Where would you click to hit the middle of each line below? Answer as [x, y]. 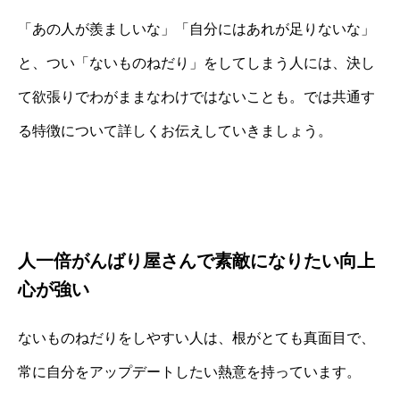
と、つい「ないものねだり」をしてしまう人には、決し [196, 63]
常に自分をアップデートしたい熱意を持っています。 [189, 372]
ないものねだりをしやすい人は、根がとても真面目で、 [196, 338]
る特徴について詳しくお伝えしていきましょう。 [175, 131]
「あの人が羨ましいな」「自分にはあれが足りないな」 [196, 29]
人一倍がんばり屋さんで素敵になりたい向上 [196, 261]
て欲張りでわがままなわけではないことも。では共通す [196, 97]
